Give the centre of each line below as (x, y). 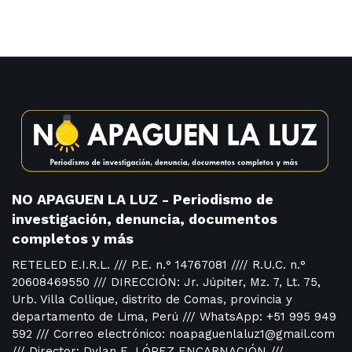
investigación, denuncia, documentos (145, 219)
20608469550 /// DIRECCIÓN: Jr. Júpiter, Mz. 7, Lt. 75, (166, 282)
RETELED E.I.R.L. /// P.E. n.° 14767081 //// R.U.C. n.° (159, 265)
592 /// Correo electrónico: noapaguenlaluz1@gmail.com (173, 334)
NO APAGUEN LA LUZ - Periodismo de (143, 200)
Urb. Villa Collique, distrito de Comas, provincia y (152, 300)
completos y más (73, 239)
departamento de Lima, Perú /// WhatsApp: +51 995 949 (174, 317)
